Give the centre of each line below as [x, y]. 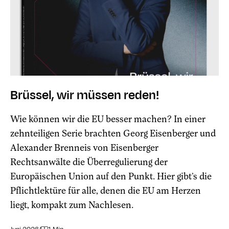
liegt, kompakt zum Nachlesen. [72, 204]
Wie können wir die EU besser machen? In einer [108, 119]
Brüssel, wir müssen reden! [85, 95]
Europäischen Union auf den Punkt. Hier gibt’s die [111, 176]
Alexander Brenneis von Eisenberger [84, 147]
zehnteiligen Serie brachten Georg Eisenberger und [113, 133]
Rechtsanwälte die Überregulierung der [89, 162]
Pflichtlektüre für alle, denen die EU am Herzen [106, 190]
